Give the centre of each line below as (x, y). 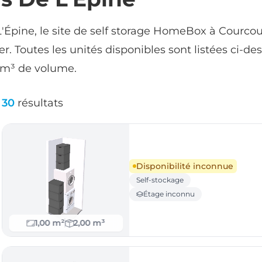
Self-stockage (160, 180)
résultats (41, 103)
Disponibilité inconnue (185, 166)
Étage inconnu (169, 194)
